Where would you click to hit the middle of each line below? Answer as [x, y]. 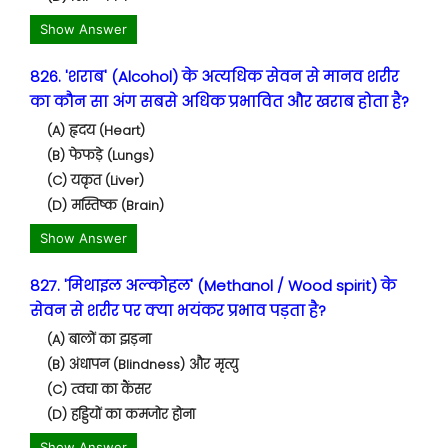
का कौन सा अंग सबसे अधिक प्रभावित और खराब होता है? [219, 101]
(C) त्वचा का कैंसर [99, 389]
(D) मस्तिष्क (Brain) [105, 205]
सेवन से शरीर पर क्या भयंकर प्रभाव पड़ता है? [178, 310]
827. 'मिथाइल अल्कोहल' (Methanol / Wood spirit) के [213, 285]
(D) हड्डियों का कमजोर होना [121, 414]
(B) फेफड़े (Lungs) [100, 155]
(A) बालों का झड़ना [99, 339]
